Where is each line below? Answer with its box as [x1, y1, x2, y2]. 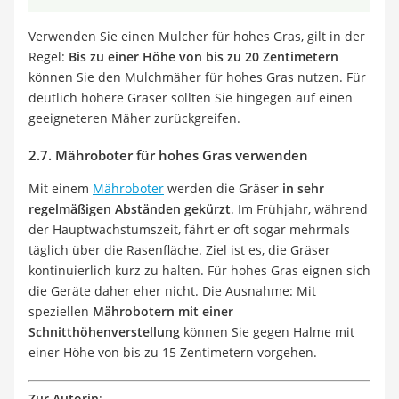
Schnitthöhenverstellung [28, 322, 180, 340]
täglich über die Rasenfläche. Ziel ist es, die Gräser [28, 240, 330, 258]
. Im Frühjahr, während [231, 199, 368, 217]
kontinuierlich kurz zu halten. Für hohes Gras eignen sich [28, 261, 370, 279]
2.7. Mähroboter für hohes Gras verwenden [28, 145, 308, 164]
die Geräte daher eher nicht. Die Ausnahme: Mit [28, 281, 316, 299]
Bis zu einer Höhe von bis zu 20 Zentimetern [69, 47, 338, 65]
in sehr [282, 179, 324, 197]
